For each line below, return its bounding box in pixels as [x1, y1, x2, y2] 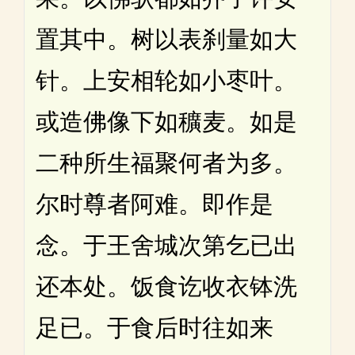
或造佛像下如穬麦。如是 [36, 109, 297, 136]
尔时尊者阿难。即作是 [36, 191, 273, 218]
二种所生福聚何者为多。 [36, 150, 297, 177]
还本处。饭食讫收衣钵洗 [36, 273, 297, 300]
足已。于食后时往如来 [36, 315, 273, 342]
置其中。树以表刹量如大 [36, 26, 297, 53]
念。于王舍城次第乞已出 [36, 232, 297, 259]
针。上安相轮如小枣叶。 [36, 67, 297, 94]
